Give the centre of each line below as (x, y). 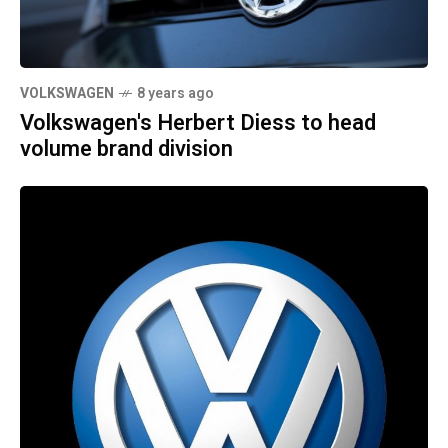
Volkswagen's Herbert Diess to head (198, 123)
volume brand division (126, 149)
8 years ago (175, 94)
